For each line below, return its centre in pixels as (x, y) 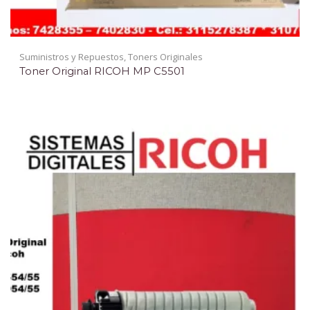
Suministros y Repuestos (72, 56)
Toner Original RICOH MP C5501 (102, 71)
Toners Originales (165, 56)
